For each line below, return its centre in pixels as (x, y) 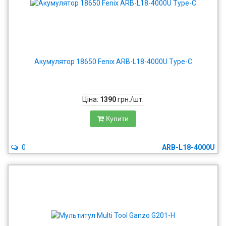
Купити (117, 119)
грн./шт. (130, 99)
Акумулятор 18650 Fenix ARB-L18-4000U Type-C (113, 62)
